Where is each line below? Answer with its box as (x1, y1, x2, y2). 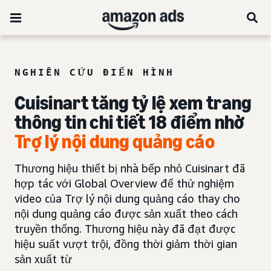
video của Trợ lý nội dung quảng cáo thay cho (15, 192, 240, 205)
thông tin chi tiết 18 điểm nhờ (15, 111, 245, 134)
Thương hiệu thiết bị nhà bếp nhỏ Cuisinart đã (15, 162, 245, 175)
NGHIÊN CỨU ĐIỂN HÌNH (15, 66, 174, 78)
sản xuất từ (15, 252, 72, 266)
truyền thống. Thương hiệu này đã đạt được (15, 222, 235, 235)
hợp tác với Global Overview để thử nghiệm (15, 177, 234, 190)
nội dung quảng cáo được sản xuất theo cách (15, 207, 238, 220)
